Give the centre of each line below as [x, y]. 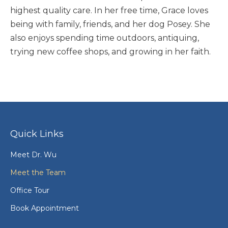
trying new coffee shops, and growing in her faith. [110, 52]
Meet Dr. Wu [33, 155]
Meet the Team [38, 173]
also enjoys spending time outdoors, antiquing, [105, 38]
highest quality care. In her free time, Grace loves [109, 11]
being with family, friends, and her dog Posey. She [110, 24]
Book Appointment [45, 208]
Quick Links [37, 134]
